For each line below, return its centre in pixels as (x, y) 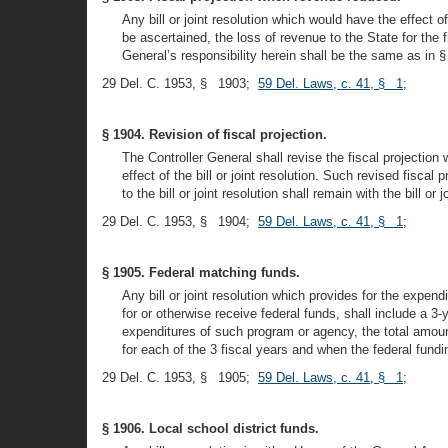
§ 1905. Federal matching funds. (201, 272)
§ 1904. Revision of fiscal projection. (214, 134)
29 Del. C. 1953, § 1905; (180, 377)
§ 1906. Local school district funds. (210, 428)
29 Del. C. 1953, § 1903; (180, 83)
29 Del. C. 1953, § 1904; (180, 221)
